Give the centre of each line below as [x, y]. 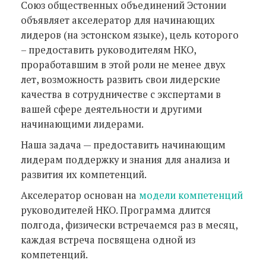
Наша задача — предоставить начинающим [123, 145]
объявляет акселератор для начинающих [118, 20]
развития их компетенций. [84, 175]
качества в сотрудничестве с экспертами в [121, 94]
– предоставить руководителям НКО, [108, 50]
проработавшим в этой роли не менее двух [123, 65]
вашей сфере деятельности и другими [111, 109]
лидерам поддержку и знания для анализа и [125, 160]
